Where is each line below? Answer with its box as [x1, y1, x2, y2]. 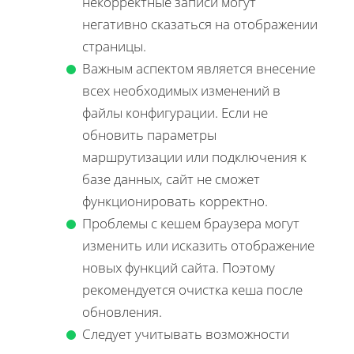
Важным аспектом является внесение [82, 59, 315, 78]
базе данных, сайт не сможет [82, 170, 260, 189]
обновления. [82, 303, 162, 322]
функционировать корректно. [82, 192, 268, 211]
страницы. [82, 37, 146, 56]
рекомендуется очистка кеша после [82, 281, 303, 299]
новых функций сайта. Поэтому [82, 258, 275, 277]
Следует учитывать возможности [82, 325, 289, 344]
